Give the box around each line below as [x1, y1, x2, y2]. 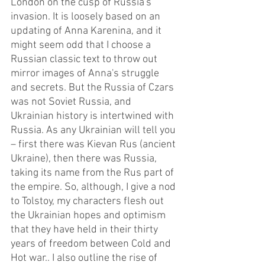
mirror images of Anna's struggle [11, 67, 161, 80]
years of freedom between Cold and [11, 237, 173, 250]
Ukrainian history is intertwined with [11, 109, 176, 122]
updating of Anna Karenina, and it [11, 24, 164, 37]
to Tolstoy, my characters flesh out [11, 195, 166, 208]
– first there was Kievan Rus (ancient [11, 138, 178, 151]
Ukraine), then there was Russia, [11, 152, 159, 165]
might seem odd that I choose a [11, 38, 153, 51]
